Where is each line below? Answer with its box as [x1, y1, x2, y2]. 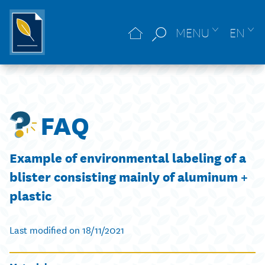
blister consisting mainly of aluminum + [9, 166, 248, 185]
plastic [9, 185, 51, 204]
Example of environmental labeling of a [9, 147, 246, 166]
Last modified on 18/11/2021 [9, 221, 124, 237]
